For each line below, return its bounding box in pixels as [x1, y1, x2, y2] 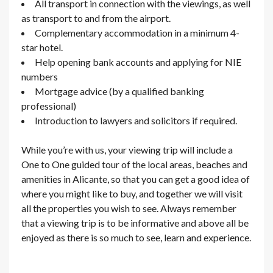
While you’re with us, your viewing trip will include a [21, 143, 233, 155]
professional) [21, 99, 76, 112]
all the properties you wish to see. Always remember [21, 202, 236, 214]
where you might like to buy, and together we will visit [21, 187, 243, 199]
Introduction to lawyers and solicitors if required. [35, 114, 237, 126]
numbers [21, 70, 58, 82]
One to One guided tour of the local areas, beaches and [21, 158, 247, 170]
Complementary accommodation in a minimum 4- [35, 26, 239, 38]
